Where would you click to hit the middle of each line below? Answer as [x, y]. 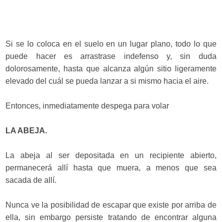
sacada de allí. [31, 180]
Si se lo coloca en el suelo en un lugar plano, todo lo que [111, 44]
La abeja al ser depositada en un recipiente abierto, [111, 155]
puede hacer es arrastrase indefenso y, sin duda [111, 56]
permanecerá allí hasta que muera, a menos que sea [111, 168]
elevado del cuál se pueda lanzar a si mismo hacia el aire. [107, 81]
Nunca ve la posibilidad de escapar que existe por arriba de [111, 205]
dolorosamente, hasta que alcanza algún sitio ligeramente [111, 69]
